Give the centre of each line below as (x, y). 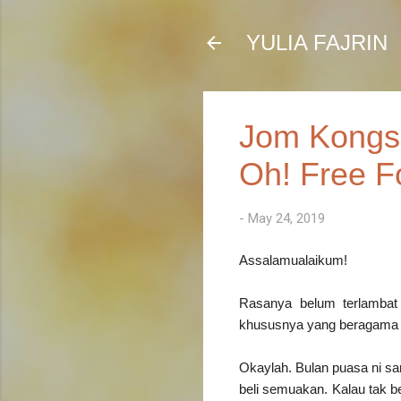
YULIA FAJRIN (317, 43)
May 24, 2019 (286, 218)
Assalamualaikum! (293, 260)
